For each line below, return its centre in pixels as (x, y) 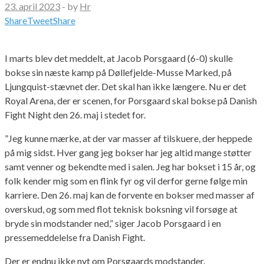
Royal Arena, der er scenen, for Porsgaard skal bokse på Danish (131, 100)
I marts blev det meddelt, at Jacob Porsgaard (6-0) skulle (119, 58)
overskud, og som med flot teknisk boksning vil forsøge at (121, 209)
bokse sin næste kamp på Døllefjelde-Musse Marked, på (118, 72)
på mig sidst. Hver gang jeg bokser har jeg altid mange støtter (128, 152)
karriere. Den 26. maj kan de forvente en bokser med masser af (130, 194)
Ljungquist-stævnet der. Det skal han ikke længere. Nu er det (126, 86)
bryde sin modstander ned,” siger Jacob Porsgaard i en (113, 223)
